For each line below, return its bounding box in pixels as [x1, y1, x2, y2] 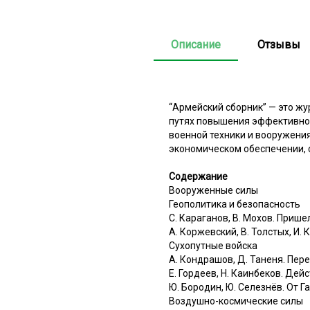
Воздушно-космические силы [169, 295, 303, 307]
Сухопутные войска [169, 239, 257, 251]
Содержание [169, 170, 228, 182]
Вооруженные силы [169, 184, 258, 196]
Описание [171, 37, 221, 51]
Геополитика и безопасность [169, 198, 300, 210]
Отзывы [257, 37, 300, 51]
